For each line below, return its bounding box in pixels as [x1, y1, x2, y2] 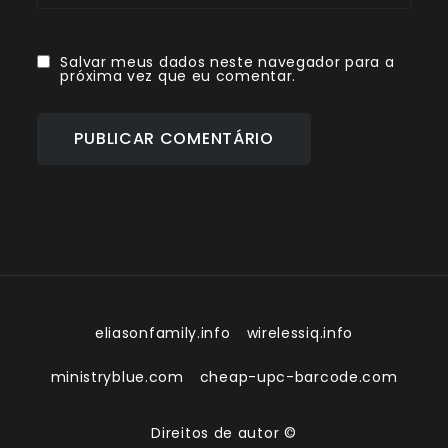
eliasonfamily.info [94, 323, 231, 344]
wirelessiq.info [246, 323, 354, 344]
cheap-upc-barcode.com [199, 367, 398, 388]
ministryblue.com [50, 367, 184, 388]
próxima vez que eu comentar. [60, 66, 297, 87]
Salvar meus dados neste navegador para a [60, 52, 395, 73]
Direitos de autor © [151, 423, 297, 444]
